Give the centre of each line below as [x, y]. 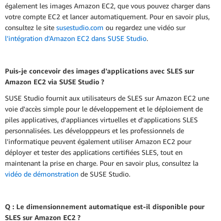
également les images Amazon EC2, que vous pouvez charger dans [108, 5]
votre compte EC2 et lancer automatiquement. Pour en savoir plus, [107, 16]
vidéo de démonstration [42, 174]
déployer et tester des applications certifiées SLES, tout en [94, 152]
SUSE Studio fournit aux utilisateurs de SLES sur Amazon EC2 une [107, 98]
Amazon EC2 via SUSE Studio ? [55, 81]
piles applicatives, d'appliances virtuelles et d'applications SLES [101, 120]
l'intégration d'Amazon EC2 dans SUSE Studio [76, 38]
